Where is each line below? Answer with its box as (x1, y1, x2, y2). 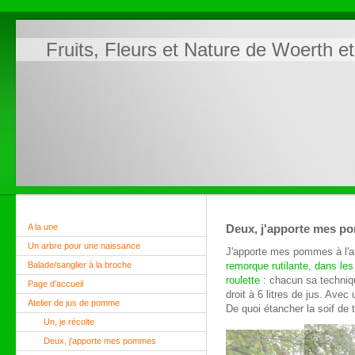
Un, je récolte (44, 317, 94, 326)
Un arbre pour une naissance (28, 241, 140, 250)
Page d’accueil (28, 279, 83, 288)
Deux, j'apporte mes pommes (44, 336, 156, 345)
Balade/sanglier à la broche (28, 260, 132, 269)
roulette (226, 274, 260, 286)
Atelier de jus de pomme (28, 298, 120, 307)
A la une (28, 222, 58, 231)
